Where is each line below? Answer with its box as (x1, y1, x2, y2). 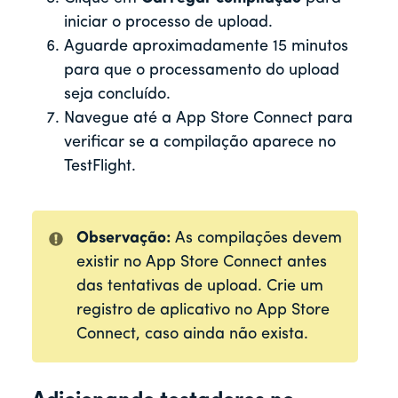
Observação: (76, 229, 175, 247)
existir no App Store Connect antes (76, 253, 327, 271)
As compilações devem (174, 229, 342, 247)
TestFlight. (64, 157, 136, 175)
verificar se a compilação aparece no (64, 133, 336, 151)
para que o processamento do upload (64, 61, 339, 79)
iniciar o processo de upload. (64, 13, 273, 31)
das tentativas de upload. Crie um (76, 277, 323, 295)
